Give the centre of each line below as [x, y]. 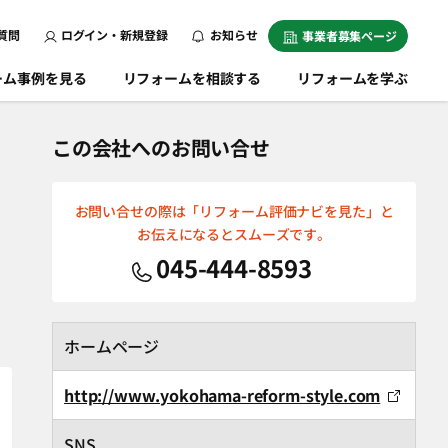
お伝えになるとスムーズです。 [234, 234]
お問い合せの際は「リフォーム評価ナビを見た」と [234, 211]
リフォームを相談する [192, 78]
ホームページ [112, 346]
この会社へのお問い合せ [161, 147]
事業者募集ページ [349, 35]
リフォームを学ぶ [352, 78]
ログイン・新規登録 [114, 34]
